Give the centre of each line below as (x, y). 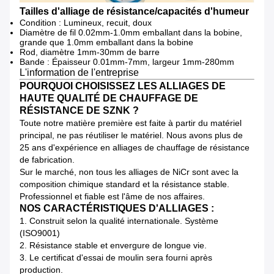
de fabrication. (47, 160)
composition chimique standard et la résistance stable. (124, 184)
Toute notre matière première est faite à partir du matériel (131, 123)
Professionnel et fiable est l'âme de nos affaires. (112, 197)
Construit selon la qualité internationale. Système (124, 221)
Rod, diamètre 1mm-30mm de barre (90, 52)
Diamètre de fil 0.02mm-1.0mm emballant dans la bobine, (131, 33)
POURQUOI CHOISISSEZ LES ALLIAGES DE (123, 86)
